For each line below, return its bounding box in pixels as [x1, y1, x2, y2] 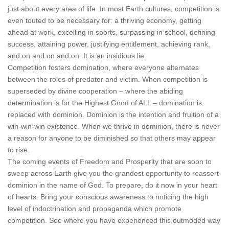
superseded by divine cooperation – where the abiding [8, 87, 183, 95]
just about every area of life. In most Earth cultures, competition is [8, 5, 219, 13]
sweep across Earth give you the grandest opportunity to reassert [8, 169, 219, 177]
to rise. [8, 146, 30, 154]
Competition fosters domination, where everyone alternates [8, 63, 199, 72]
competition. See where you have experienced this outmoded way [8, 216, 220, 224]
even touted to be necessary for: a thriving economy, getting [8, 16, 201, 25]
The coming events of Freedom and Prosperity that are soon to [8, 157, 212, 166]
